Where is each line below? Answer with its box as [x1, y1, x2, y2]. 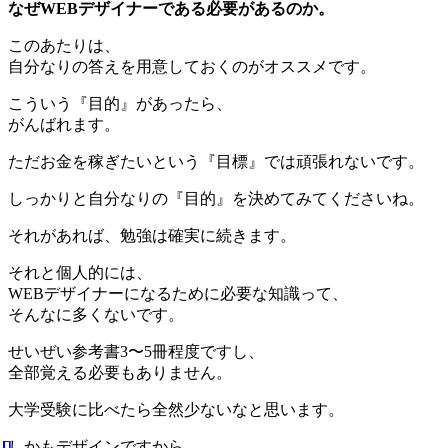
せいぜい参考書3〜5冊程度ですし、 [8, 342, 264, 360]
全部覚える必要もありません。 [8, 363, 232, 381]
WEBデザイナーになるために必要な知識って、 [8, 284, 348, 302]
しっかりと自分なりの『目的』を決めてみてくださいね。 [8, 189, 424, 207]
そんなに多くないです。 [8, 305, 184, 323]
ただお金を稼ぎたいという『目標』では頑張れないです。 [8, 152, 424, 170]
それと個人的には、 [8, 263, 152, 281]
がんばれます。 [8, 115, 120, 133]
